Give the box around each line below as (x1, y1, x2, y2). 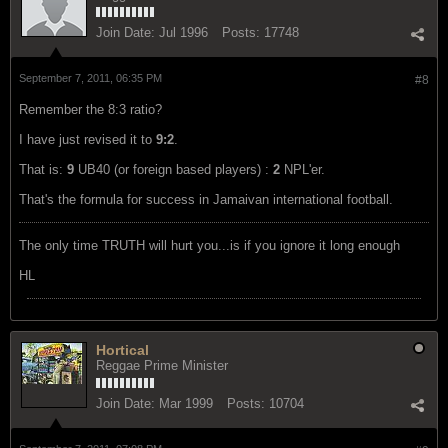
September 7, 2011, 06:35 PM (19, 71, 162, 84)
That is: (19, 161, 67, 177)
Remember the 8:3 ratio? (19, 101, 162, 117)
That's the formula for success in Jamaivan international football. (19, 191, 393, 207)
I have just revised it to (19, 131, 156, 147)
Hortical (96, 341, 149, 358)
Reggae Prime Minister (96, 357, 228, 373)
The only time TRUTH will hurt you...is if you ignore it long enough (19, 237, 400, 253)
